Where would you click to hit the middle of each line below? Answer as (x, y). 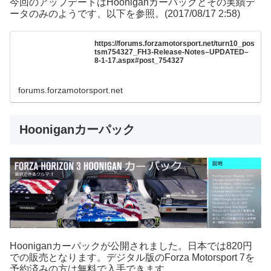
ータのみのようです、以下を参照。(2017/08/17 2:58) (125, 14)
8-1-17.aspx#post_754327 (139, 60)
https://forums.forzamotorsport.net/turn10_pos (175, 43)
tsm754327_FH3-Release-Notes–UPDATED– (172, 52)
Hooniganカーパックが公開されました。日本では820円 (131, 246)
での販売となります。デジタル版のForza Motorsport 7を (132, 257)
